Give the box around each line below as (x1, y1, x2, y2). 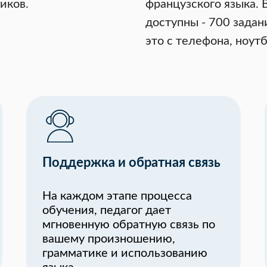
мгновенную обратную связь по (42, 219, 215, 231)
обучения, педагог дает (42, 204, 171, 216)
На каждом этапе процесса (42, 190, 192, 202)
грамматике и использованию (42, 247, 207, 259)
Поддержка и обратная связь (42, 156, 221, 169)
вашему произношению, (42, 233, 175, 245)
